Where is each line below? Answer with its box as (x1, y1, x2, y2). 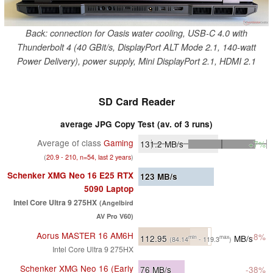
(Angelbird (99, 198, 133, 208)
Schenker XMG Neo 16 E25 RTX (7, 169, 133, 182)
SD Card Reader (98, 94, 175, 109)
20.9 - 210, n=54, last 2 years (46, 152, 131, 162)
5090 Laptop (84, 183, 133, 195)
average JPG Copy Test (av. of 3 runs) (60, 118, 213, 130)
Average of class (37, 136, 101, 149)
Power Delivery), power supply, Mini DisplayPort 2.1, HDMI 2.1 (17, 54, 256, 67)
